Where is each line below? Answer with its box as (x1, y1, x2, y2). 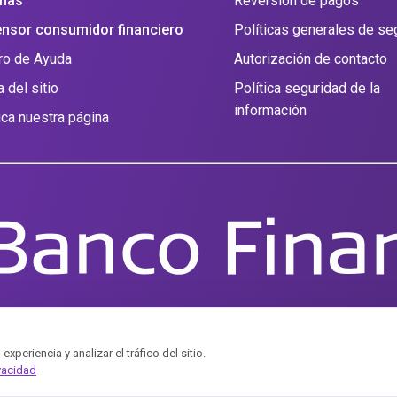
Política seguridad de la (233, 79, 380, 97)
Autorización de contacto (233, 50, 387, 67)
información (233, 101, 307, 119)
